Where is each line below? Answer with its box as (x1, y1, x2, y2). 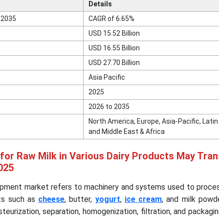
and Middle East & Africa (88, 128, 165, 136)
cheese (38, 195, 65, 204)
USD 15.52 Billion (88, 29, 140, 38)
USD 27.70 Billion (88, 59, 140, 67)
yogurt (95, 195, 120, 204)
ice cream (124, 195, 162, 204)
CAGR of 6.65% (88, 15, 134, 23)
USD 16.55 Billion (88, 44, 140, 52)
